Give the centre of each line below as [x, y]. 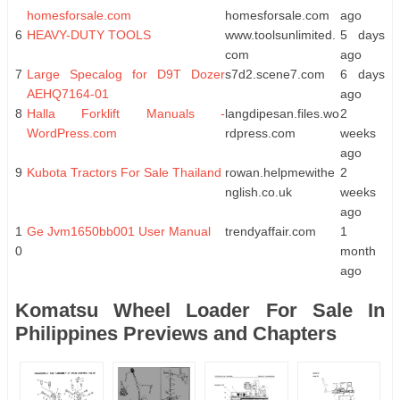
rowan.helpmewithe [280, 172]
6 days [362, 74]
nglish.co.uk [258, 192]
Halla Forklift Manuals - [126, 113]
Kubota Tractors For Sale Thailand [124, 172]
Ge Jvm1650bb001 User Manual [119, 231]
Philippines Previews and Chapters [176, 333]
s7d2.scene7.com [275, 74]
